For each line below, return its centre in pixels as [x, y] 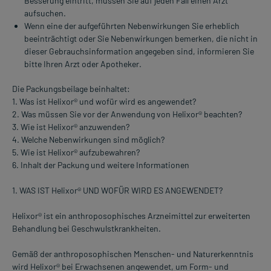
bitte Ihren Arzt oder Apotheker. [83, 64]
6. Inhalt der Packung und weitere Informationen [101, 165]
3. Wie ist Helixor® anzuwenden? [71, 127]
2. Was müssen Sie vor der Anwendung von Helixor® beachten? [127, 114]
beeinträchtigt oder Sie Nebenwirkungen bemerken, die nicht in [141, 39]
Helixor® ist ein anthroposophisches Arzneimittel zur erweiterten [131, 216]
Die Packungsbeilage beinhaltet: [71, 89]
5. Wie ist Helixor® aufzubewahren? [76, 152]
